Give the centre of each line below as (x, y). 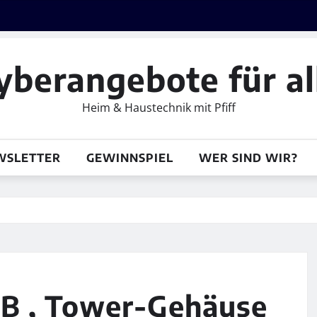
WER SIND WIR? (248, 157)
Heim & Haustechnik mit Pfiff (158, 107)
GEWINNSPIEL (129, 157)
